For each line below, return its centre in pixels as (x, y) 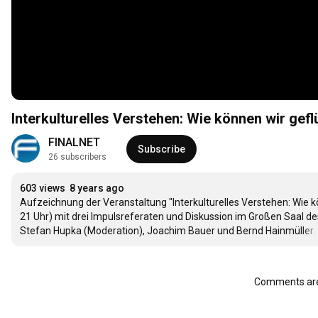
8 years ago (97, 188)
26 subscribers (77, 157)
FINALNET (74, 143)
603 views (43, 188)
